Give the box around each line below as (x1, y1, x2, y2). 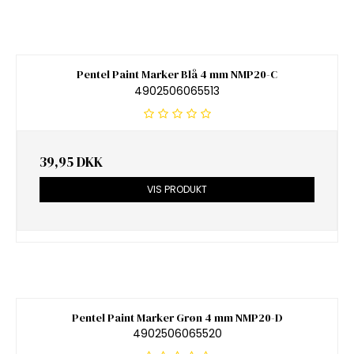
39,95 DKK (40, 152, 103, 171)
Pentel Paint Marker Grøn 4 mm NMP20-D (71, 309, 283, 326)
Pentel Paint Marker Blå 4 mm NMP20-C (77, 66, 277, 83)
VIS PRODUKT (147, 182, 207, 196)
